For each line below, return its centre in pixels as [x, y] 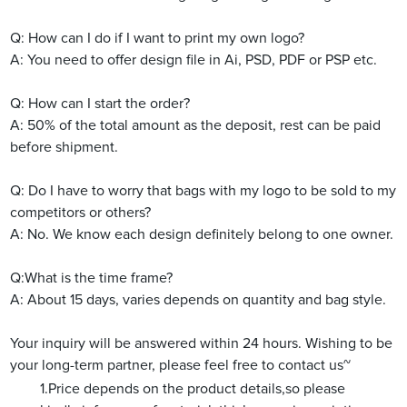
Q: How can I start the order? [100, 103]
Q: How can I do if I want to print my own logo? [158, 38]
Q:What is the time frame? [92, 278]
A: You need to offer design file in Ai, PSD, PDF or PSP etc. [194, 60]
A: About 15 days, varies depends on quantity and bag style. [199, 299]
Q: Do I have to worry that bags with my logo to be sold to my [203, 190]
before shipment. [65, 147]
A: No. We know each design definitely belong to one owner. [202, 234]
